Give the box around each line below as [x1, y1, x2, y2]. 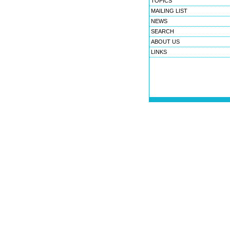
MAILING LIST [151, 8, 187, 14]
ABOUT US [151, 39, 180, 45]
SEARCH [151, 28, 174, 34]
